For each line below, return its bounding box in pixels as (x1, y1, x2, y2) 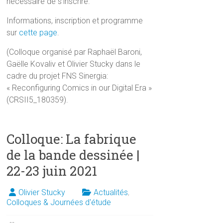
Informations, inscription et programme (6, 15, 143, 25)
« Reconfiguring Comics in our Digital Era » (6, 83, 152, 93)
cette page (17, 27, 58, 37)
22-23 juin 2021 (6, 162, 98, 179)
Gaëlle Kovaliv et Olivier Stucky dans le (6, 59, 141, 69)
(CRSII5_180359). (6, 95, 69, 105)
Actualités (94, 187, 128, 197)
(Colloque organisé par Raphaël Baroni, (6, 47, 142, 57)
